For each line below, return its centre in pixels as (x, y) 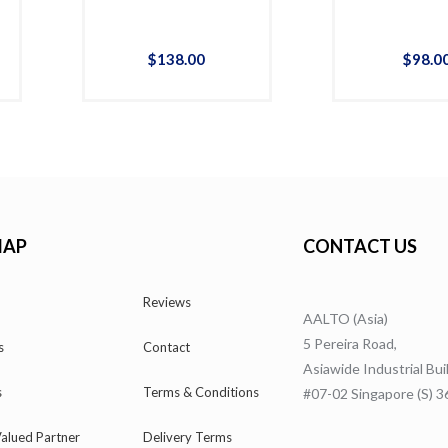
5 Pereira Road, (350, 344)
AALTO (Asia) (346, 319)
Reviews (167, 302)
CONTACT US (360, 246)
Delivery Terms (188, 437)
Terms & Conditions (201, 392)
